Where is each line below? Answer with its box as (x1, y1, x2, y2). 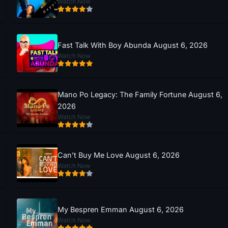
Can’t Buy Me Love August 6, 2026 (57, 151, 180, 160)
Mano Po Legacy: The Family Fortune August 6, (57, 90, 222, 99)
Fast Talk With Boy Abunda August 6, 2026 (57, 41, 208, 50)
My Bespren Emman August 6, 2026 (57, 205, 184, 214)
